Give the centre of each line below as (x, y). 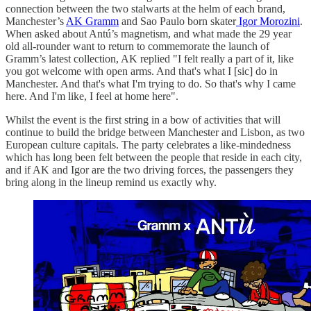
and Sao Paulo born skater (177, 21)
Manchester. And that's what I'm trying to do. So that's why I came (151, 83)
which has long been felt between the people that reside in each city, (154, 157)
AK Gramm (92, 21)
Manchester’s (36, 21)
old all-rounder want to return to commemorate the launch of (137, 46)
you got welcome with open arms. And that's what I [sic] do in (142, 71)
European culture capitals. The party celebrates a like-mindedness (148, 144)
